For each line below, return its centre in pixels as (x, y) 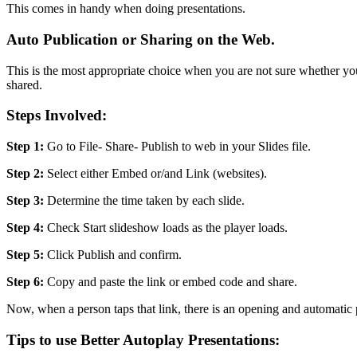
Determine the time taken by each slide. (144, 201)
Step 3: (25, 201)
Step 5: (25, 255)
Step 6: (25, 282)
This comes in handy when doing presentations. (126, 9)
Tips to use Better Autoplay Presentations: (143, 339)
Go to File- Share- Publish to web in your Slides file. (177, 147)
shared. (24, 84)
